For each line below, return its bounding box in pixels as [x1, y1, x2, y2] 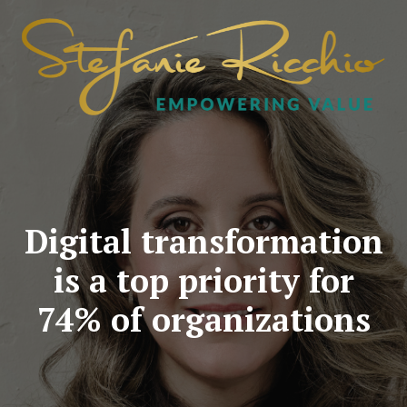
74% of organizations [36, 297, 371, 341]
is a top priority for [53, 258, 354, 302]
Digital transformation [24, 219, 383, 263]
